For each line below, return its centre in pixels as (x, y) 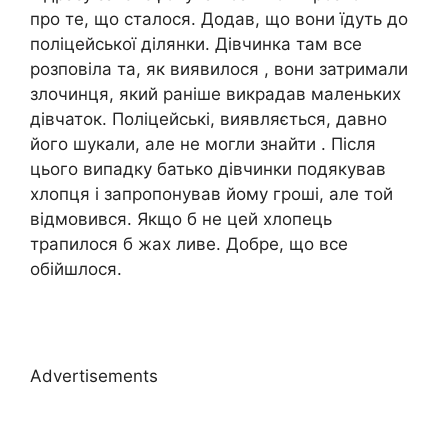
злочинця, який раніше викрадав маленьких (215, 93)
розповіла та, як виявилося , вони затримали (219, 68)
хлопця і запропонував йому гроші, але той (211, 193)
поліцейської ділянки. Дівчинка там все (196, 43)
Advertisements (94, 376)
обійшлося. (76, 268)
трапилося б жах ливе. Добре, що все (189, 243)
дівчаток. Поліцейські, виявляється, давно (208, 118)
